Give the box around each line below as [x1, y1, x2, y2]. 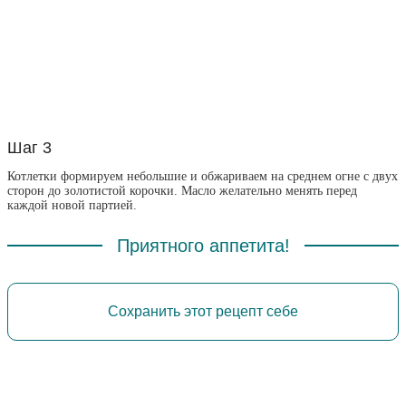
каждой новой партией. [7, 198, 137, 213]
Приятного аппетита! [116, 236, 290, 256]
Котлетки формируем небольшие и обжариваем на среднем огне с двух [7, 169, 398, 184]
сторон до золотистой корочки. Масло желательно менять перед [7, 184, 357, 198]
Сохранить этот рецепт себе [108, 304, 298, 320]
